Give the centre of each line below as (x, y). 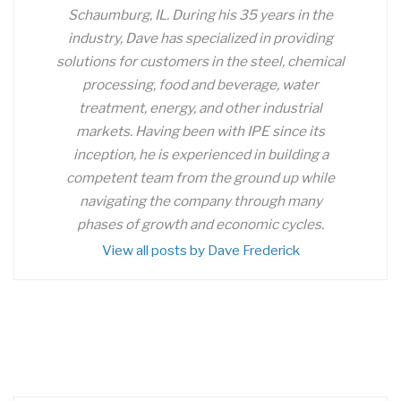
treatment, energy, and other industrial (200, 107)
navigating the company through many (200, 200)
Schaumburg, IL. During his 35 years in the (200, 14)
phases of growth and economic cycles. (200, 224)
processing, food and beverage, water (200, 84)
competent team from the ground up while (200, 177)
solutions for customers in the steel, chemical (200, 61)
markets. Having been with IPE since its (200, 131)
